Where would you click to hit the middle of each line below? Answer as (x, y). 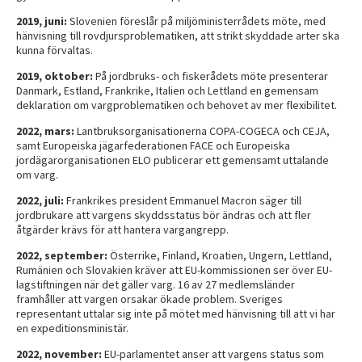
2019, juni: (42, 21)
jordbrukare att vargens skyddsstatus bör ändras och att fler (164, 215)
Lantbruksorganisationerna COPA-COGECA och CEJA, (203, 130)
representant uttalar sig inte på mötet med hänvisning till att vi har (176, 313)
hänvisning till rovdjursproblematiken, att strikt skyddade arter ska (178, 35)
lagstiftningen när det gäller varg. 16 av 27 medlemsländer (156, 284)
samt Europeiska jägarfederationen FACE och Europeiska (153, 145)
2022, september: (62, 255)
